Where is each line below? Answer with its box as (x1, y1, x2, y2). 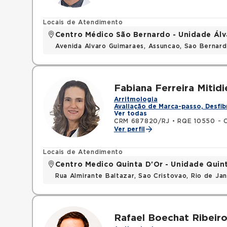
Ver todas (113, 110, 147, 117)
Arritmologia (113, 96, 158, 102)
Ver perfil (113, 126, 145, 132)
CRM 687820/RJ (113, 118, 170, 124)
